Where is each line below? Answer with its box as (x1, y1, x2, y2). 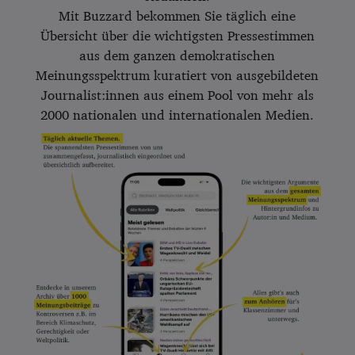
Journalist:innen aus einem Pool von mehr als (40, 86, 314, 104)
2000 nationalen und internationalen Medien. (40, 105, 315, 124)
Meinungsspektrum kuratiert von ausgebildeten (36, 66, 319, 84)
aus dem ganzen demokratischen (79, 46, 276, 64)
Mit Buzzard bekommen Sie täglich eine (59, 6, 296, 25)
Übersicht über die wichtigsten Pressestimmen (40, 26, 315, 44)
